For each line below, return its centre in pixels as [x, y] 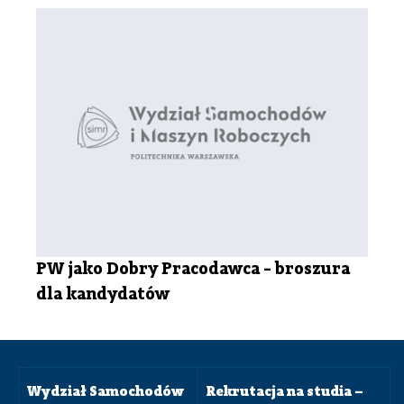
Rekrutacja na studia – [285, 392]
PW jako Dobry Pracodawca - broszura [193, 269]
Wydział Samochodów [106, 392]
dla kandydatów [103, 294]
